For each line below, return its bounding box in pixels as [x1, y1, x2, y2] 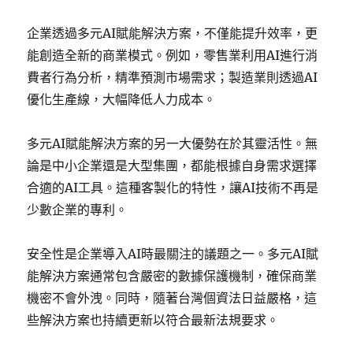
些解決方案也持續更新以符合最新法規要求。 [27, 312, 280, 328]
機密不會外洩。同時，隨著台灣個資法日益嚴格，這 [27, 290, 318, 306]
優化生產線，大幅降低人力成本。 [27, 91, 217, 107]
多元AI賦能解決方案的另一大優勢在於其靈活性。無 [27, 136, 318, 151]
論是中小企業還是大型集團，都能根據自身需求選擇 [27, 158, 318, 173]
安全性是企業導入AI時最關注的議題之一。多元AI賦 [27, 246, 319, 262]
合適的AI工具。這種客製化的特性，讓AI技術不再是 [27, 180, 319, 195]
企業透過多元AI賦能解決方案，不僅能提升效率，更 [27, 25, 318, 41]
